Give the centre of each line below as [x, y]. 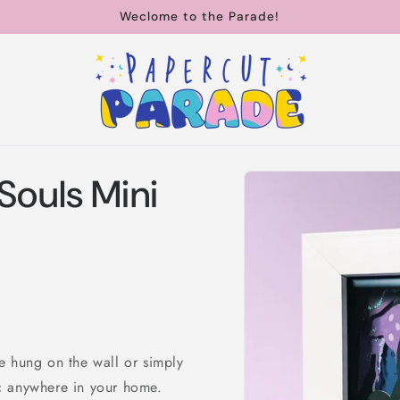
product [292, 192]
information [304, 208]
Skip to [290, 175]
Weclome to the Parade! [200, 16]
